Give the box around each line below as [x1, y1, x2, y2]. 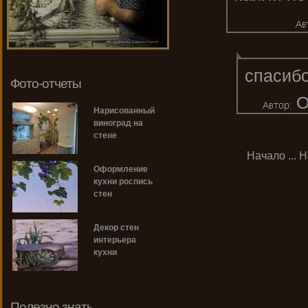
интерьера [93, 235, 136, 245]
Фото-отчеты [10, 76, 81, 91]
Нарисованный [93, 106, 155, 116]
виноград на [93, 118, 143, 129]
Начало [247, 150, 285, 162]
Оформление [93, 164, 148, 175]
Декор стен [93, 223, 139, 233]
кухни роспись [93, 177, 153, 187]
